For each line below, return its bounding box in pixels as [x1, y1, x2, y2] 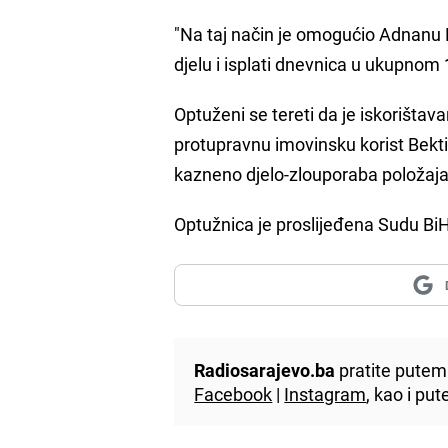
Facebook [194, 381, 273, 406]
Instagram [284, 381, 367, 406]
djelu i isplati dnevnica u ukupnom [174, 51, 445, 76]
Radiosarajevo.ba [194, 357, 336, 382]
